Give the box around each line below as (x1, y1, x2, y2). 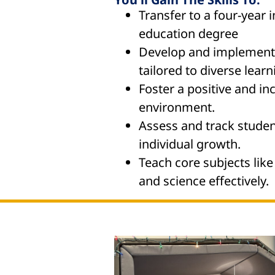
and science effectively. (138, 172, 269, 190)
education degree (138, 25, 238, 42)
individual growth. (138, 136, 241, 153)
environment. (138, 99, 215, 116)
